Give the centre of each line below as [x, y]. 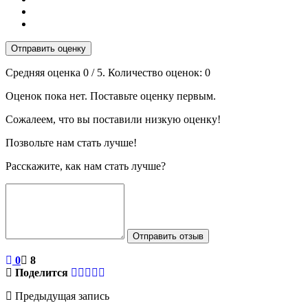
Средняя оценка [44, 72]
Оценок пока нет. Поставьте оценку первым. [111, 96]
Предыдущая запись [61, 296]
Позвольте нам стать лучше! [71, 142]
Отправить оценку [48, 48]
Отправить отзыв [168, 236]
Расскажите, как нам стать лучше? [86, 166]
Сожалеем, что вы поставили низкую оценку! [113, 119]
